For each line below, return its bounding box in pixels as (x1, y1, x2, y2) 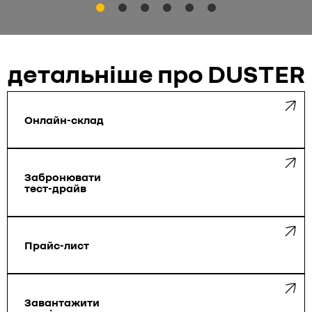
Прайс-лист (24, 238, 89, 252)
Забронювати (24, 170, 101, 184)
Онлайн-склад (24, 113, 104, 127)
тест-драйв (24, 181, 86, 195)
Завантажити (24, 295, 100, 309)
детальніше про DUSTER (7, 58, 305, 88)
